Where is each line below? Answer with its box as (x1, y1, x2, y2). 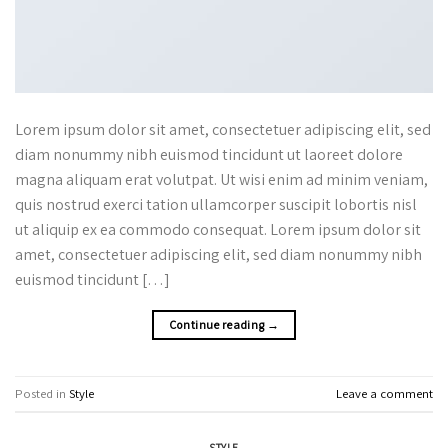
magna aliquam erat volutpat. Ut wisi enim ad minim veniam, (15, 169, 428, 191)
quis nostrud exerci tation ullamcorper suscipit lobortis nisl (15, 194, 417, 216)
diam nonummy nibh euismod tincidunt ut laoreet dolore (15, 144, 403, 166)
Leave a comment (336, 384, 433, 402)
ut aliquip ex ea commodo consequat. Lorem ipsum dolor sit (15, 219, 421, 241)
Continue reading (168, 317, 267, 333)
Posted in (15, 384, 69, 402)
